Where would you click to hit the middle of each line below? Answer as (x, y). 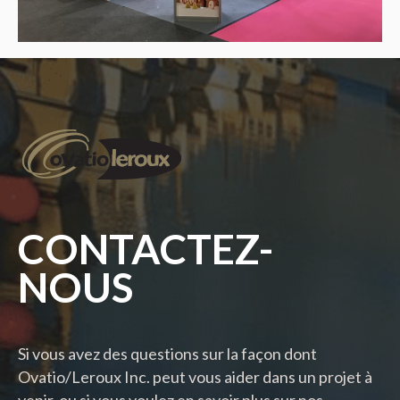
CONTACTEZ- (146, 249)
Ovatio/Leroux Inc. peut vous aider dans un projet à (195, 377)
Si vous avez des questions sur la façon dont (167, 354)
